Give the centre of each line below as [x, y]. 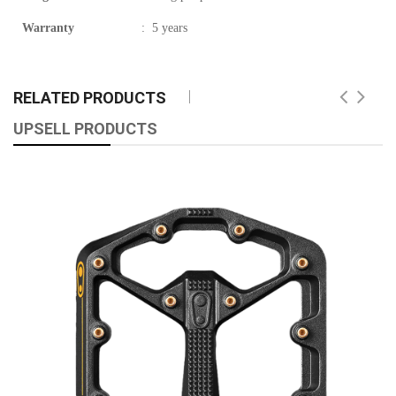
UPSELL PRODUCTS [85, 128]
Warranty [48, 27]
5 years [170, 27]
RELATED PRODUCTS [90, 97]
